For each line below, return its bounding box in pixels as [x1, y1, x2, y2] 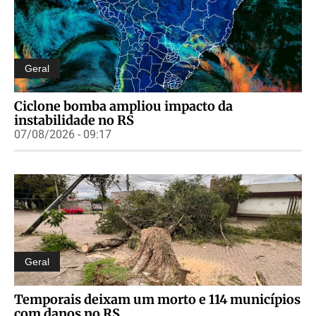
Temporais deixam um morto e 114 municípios [14, 291, 300, 308]
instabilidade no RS [14, 111, 134, 128]
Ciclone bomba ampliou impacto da [14, 97, 233, 114]
